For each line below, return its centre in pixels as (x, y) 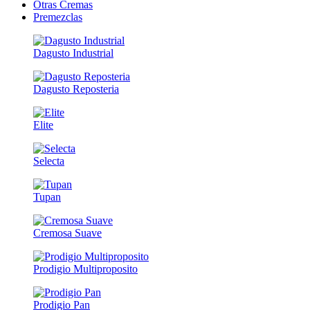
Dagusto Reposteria (76, 89)
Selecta (49, 161)
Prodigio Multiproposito (85, 269)
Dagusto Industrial (73, 53)
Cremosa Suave (67, 233)
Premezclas (58, 17)
